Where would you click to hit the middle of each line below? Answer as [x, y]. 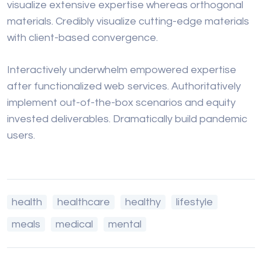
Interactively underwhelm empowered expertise [122, 70]
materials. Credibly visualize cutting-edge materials [128, 22]
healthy [143, 202]
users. [21, 136]
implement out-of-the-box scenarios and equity [121, 103]
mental [125, 225]
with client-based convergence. [82, 38]
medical [74, 225]
